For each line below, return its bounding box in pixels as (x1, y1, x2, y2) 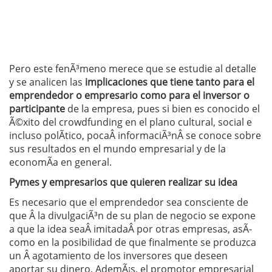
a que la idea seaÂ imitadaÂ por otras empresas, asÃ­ (9, 222, 252, 236)
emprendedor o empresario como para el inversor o (9, 88, 250, 102)
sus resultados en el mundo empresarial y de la (9, 141, 226, 155)
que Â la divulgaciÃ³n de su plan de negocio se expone (9, 208, 256, 222)
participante (9, 101, 65, 115)
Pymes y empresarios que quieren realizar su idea (9, 175, 237, 189)
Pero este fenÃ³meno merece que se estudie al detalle (9, 61, 256, 75)
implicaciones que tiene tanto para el (83, 75, 254, 89)
